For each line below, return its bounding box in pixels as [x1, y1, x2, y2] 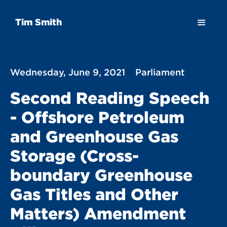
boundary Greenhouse [10, 166, 193, 184]
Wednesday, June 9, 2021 [10, 67, 125, 77]
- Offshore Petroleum [10, 108, 184, 126]
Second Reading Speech [10, 89, 209, 107]
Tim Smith [15, 16, 62, 27]
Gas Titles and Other [10, 185, 178, 203]
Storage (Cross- [10, 146, 139, 165]
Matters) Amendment [10, 204, 186, 222]
